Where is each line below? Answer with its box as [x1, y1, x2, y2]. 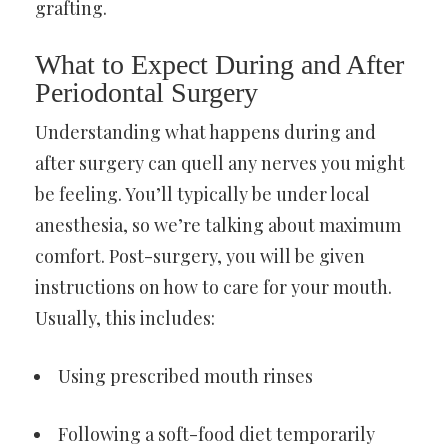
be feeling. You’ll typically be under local [35, 181, 370, 206]
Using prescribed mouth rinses [58, 363, 313, 388]
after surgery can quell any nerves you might [35, 150, 405, 175]
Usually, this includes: [35, 305, 215, 330]
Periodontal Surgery [35, 76, 258, 108]
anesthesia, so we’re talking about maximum [35, 212, 401, 237]
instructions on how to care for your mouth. [35, 274, 392, 299]
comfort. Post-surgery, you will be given [35, 243, 365, 268]
